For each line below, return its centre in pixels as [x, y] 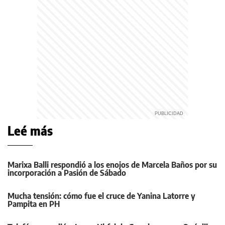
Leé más [30, 131]
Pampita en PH [34, 204]
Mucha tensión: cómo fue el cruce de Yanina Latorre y [101, 196]
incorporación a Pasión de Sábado [67, 173]
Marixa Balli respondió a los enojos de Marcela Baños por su [112, 165]
